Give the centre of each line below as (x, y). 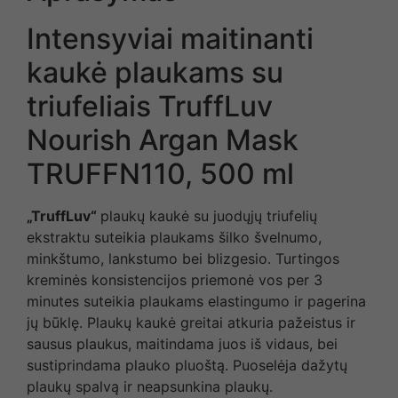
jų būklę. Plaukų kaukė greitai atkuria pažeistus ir (191, 322)
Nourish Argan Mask (163, 139)
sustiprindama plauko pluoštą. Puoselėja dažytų (187, 365)
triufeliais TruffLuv (150, 106)
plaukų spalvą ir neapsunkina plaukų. (150, 386)
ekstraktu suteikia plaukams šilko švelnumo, (174, 237)
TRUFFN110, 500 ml (160, 173)
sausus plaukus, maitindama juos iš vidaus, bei (182, 343)
